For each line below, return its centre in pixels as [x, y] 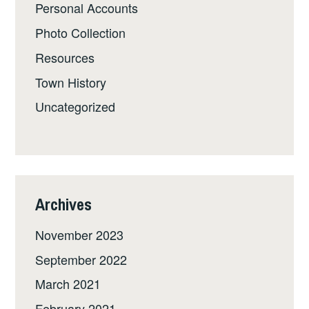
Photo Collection [81, 32]
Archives [64, 204]
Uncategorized [76, 107]
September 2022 [81, 259]
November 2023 [80, 234]
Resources [65, 57]
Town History [71, 82]
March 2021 [68, 284]
